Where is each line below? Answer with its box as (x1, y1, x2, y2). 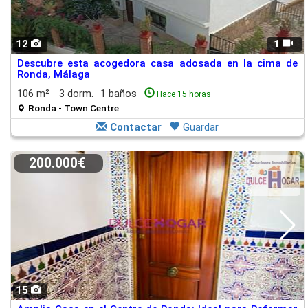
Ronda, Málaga (17, 68, 90, 80)
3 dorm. (59, 87, 93, 100)
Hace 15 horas (157, 89, 211, 99)
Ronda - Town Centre (28, 102, 119, 113)
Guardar (183, 121, 219, 133)
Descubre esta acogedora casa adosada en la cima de (17, 57, 298, 69)
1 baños (100, 87, 140, 100)
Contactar (110, 121, 162, 133)
